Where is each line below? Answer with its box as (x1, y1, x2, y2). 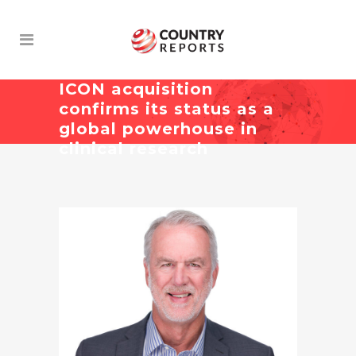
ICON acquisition (59, 79, 213, 99)
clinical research (59, 139, 208, 158)
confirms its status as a (59, 99, 274, 118)
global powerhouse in (59, 119, 257, 138)
